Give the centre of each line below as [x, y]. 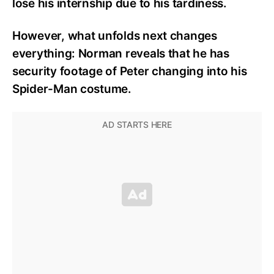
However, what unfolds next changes [115, 35]
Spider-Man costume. [72, 89]
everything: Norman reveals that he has [121, 53]
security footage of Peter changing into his [130, 71]
